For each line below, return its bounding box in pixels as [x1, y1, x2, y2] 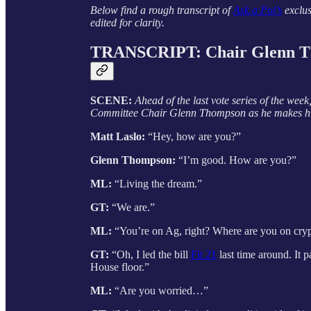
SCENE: [90, 94, 135, 107]
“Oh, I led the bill [112, 249, 191, 261]
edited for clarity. [90, 17, 165, 29]
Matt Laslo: [90, 131, 148, 143]
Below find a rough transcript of [90, 4, 233, 17]
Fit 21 [191, 249, 217, 261]
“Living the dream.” [115, 178, 202, 190]
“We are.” [112, 201, 155, 214]
